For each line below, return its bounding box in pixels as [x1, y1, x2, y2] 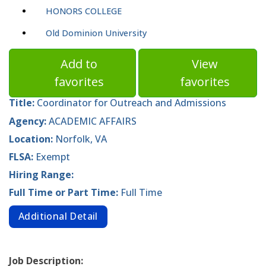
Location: [9, 132, 55, 145]
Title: [9, 96, 37, 110]
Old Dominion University [46, 27, 147, 39]
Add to [61, 56, 98, 72]
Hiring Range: [9, 168, 74, 182]
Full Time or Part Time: [9, 186, 121, 199]
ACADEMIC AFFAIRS [49, 114, 137, 128]
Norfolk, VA [55, 132, 107, 145]
